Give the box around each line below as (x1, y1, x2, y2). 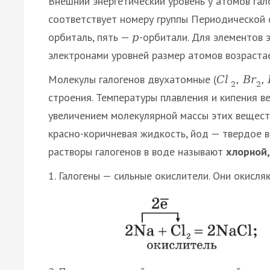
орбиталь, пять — (48, 30, 132, 45)
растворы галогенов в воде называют (48, 145, 226, 159)
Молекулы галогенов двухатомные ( (48, 72, 216, 87)
